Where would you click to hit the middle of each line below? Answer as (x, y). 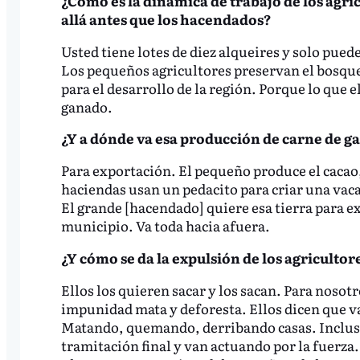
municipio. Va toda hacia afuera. (165, 226)
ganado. (86, 106)
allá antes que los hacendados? (166, 18)
